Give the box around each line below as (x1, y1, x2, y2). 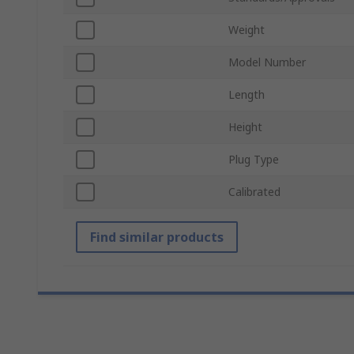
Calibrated (228, 184, 281, 200)
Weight (228, 22, 265, 38)
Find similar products (90, 228, 224, 247)
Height (228, 119, 262, 135)
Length (228, 87, 265, 103)
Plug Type (228, 152, 279, 168)
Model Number (228, 55, 306, 70)
